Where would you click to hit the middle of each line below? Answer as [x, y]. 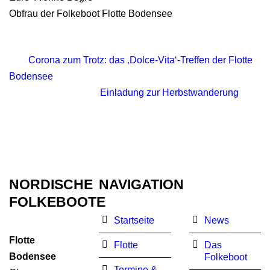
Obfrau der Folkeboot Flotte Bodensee [91, 14]
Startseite [134, 220]
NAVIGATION [142, 184]
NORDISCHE [51, 184]
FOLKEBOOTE [57, 202]
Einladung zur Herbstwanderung [169, 93]
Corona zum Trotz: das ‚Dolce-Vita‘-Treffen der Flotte [140, 60]
